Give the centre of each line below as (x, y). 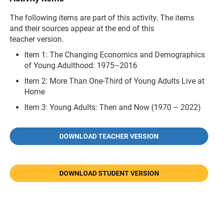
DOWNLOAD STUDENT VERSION (109, 173)
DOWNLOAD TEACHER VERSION (109, 136)
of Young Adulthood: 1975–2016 (81, 65)
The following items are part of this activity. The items (102, 18)
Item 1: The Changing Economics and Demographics (115, 54)
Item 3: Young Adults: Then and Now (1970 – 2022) (113, 107)
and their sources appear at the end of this (82, 28)
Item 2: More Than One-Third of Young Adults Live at (114, 81)
